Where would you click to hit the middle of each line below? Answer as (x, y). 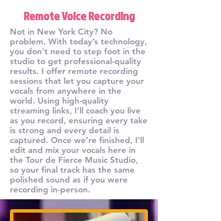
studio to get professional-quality (75, 61)
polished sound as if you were (69, 180)
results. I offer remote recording (74, 71)
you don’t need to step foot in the (78, 51)
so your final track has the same (72, 170)
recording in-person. (50, 189)
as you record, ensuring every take (79, 120)
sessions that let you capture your (77, 81)
